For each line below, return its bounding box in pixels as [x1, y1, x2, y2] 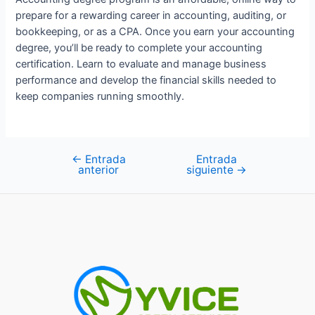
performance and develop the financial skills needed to [15, 74, 277, 87]
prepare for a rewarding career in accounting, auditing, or [15, 9, 287, 22]
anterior [78, 162, 120, 176]
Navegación [39, 153, 96, 166]
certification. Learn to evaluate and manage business [15, 58, 267, 71]
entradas [39, 185, 82, 198]
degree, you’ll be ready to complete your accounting [15, 41, 263, 55]
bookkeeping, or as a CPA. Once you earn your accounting [15, 25, 295, 39]
